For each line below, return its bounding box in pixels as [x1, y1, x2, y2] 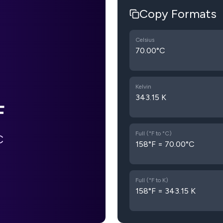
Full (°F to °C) [135, 130, 172, 137]
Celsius [135, 36, 154, 43]
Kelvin [135, 83, 151, 90]
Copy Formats [139, 6, 217, 21]
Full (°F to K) [135, 177, 168, 184]
